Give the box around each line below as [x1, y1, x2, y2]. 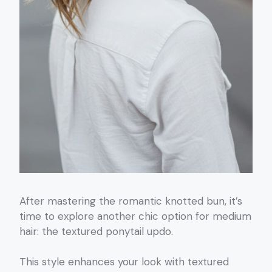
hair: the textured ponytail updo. [19, 224, 173, 238]
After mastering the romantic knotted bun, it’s [19, 194, 242, 208]
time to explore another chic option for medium [19, 209, 251, 223]
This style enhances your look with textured [19, 255, 229, 269]
